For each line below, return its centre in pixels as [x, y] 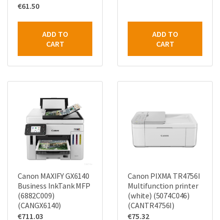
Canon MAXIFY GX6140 [54, 176]
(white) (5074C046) [159, 196]
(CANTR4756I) [151, 206]
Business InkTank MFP [54, 186]
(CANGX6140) [40, 206]
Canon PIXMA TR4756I [164, 176]
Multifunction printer [163, 186]
